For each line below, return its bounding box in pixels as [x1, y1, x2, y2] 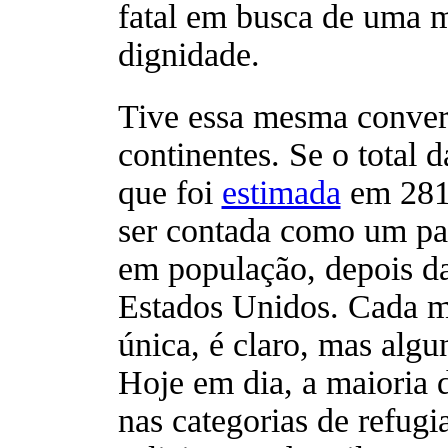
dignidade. [117, 35, 260, 73]
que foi [117, 173, 222, 211]
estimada [221, 173, 341, 211]
